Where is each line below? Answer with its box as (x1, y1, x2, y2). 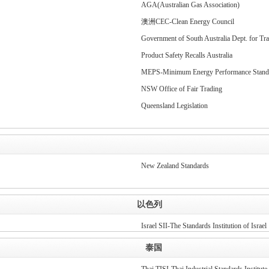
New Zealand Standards (141, 162, 209, 170)
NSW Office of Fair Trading (141, 85, 222, 93)
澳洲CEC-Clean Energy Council (141, 17, 234, 26)
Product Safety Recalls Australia (141, 51, 232, 59)
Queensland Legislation (141, 101, 208, 110)
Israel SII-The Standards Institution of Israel (141, 222, 267, 230)
